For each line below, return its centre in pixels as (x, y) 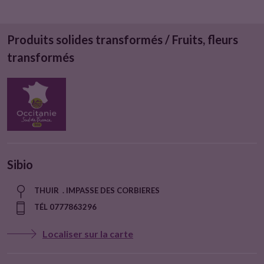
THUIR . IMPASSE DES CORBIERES (97, 190)
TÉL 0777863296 (65, 207)
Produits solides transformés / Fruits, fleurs (123, 39)
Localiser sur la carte (88, 234)
